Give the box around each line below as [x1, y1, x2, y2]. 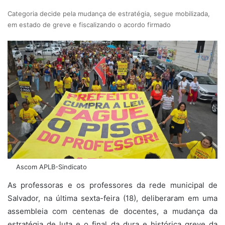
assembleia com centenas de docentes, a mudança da [8, 206, 217, 216]
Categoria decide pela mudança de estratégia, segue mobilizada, [8, 10, 210, 18]
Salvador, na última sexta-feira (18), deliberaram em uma [8, 193, 217, 203]
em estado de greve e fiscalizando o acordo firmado [8, 21, 171, 29]
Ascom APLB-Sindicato [14, 162, 87, 171]
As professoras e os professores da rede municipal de [8, 180, 217, 190]
